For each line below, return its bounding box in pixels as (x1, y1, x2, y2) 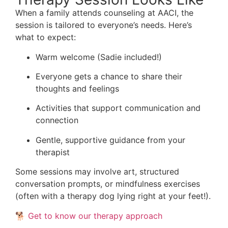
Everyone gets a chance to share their (36, 71, 182, 82)
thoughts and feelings (36, 83, 119, 94)
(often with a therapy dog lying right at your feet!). (15, 191, 211, 202)
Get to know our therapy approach (28, 210, 162, 221)
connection (36, 115, 78, 126)
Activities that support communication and (36, 103, 201, 113)
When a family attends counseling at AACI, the (15, 8, 193, 18)
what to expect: (15, 32, 76, 43)
